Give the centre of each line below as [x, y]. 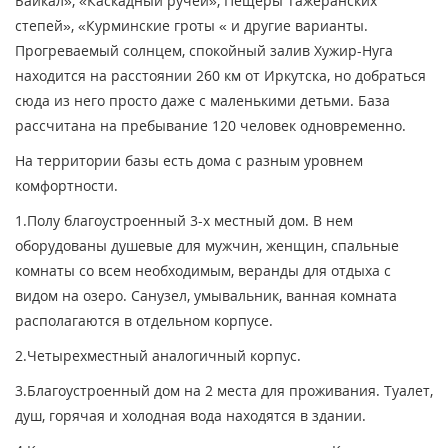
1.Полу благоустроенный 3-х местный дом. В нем [184, 221]
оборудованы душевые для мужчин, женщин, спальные [207, 246]
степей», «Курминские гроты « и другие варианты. [191, 26]
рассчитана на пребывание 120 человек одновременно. [210, 126]
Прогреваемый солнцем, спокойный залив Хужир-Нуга [204, 51]
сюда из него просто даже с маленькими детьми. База [202, 101]
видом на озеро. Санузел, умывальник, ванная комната [206, 296]
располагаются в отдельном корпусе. [144, 321]
